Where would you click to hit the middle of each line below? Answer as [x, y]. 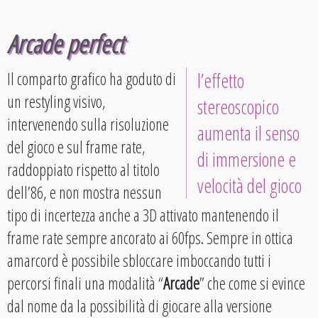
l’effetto [221, 81]
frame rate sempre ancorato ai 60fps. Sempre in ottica [150, 238]
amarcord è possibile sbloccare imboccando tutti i [139, 261]
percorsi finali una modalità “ [85, 284]
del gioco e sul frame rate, [76, 147]
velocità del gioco [250, 186]
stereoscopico [238, 107]
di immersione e [247, 160]
